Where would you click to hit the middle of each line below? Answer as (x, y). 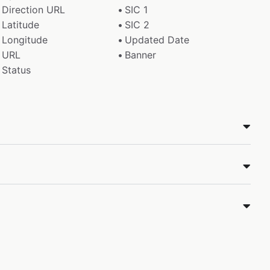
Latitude (20, 24)
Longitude (24, 39)
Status (16, 70)
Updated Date (157, 39)
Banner (141, 55)
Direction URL (33, 9)
